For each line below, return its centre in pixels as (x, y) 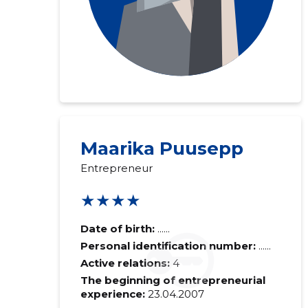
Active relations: (125, 263)
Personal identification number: (169, 246)
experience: (112, 294)
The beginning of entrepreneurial (173, 280)
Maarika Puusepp (162, 148)
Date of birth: (117, 229)
